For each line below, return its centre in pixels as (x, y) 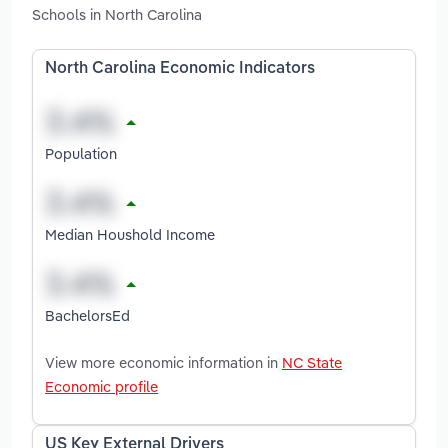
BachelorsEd (87, 315)
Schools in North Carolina (117, 15)
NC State (312, 362)
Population (81, 153)
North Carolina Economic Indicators (180, 69)
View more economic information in (163, 362)
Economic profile (101, 386)
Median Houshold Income (130, 234)
